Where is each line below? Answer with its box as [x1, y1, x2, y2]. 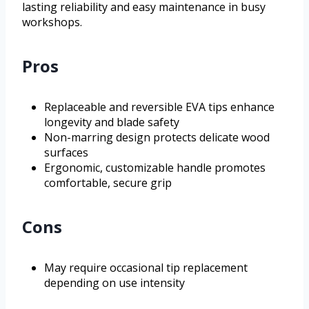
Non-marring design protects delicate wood [44, 129, 270, 145]
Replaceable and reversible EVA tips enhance [44, 99, 275, 114]
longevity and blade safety [44, 114, 179, 130]
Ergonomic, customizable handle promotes [44, 159, 266, 175]
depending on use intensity [44, 275, 185, 290]
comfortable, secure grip [44, 175, 172, 190]
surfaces [44, 144, 88, 160]
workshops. [22, 14, 82, 30]
